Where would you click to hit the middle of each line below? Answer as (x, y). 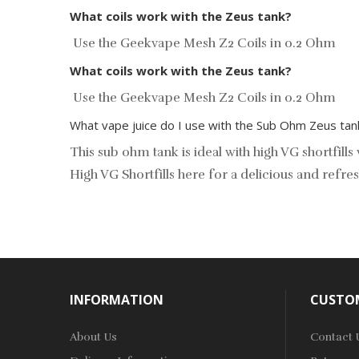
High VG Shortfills (122, 175)
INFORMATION (117, 300)
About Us (93, 337)
